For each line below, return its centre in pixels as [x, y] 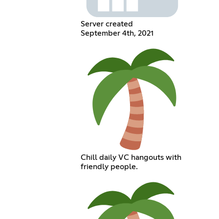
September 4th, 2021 [117, 33]
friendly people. [109, 166]
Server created [107, 24]
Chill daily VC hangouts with [131, 157]
